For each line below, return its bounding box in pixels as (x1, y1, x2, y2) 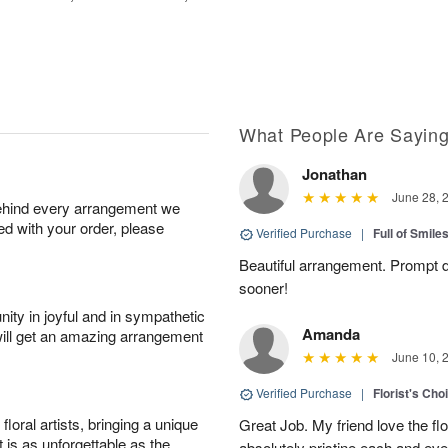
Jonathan (302, 163, 367, 185)
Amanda (302, 323, 360, 345)
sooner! (239, 277, 288, 298)
